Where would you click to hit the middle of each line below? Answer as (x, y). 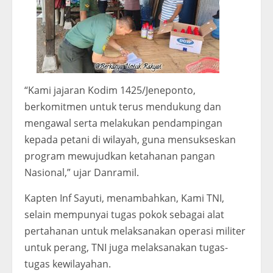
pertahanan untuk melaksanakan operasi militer (135, 231)
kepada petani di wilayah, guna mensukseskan (130, 140)
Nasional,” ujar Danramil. (82, 173)
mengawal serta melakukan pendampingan (123, 123)
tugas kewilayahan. (68, 264)
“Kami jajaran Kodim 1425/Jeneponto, (110, 90)
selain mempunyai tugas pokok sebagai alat (124, 215)
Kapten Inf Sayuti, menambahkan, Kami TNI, (124, 198)
